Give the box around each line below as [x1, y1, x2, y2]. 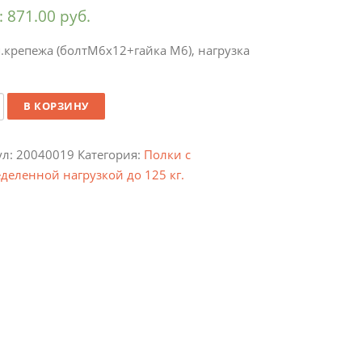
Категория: [77, 145, 144, 162]
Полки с [143, 145, 191, 162]
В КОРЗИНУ [23, 98, 89, 113]
